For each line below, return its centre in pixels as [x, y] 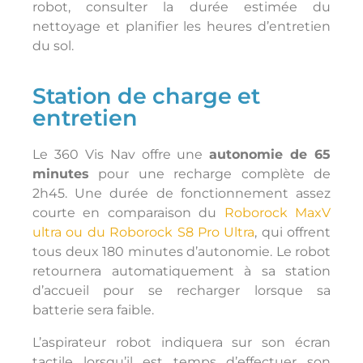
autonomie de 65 [270, 154]
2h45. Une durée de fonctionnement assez [181, 193]
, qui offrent [293, 232]
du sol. [53, 46]
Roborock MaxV [278, 213]
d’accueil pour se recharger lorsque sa [181, 290]
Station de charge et [146, 96]
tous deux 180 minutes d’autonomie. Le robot [181, 252]
